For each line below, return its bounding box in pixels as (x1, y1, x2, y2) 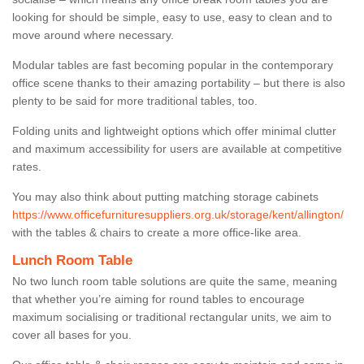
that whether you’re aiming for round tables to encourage (12, 292, 305, 305)
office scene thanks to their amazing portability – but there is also (12, 76, 345, 89)
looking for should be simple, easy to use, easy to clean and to (12, 10, 332, 24)
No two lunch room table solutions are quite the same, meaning (12, 274, 337, 288)
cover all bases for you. (12, 327, 135, 341)
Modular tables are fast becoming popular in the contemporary (12, 58, 333, 71)
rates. (12, 159, 41, 173)
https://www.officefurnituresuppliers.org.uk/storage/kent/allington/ (12, 207, 344, 221)
